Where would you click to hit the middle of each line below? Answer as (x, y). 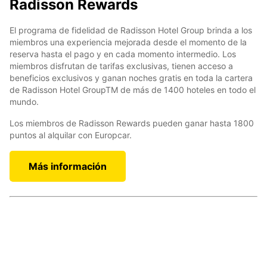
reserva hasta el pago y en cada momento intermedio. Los (123, 54)
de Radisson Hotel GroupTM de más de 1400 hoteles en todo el (133, 90)
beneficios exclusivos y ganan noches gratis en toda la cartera (131, 78)
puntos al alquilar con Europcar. (71, 135)
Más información (68, 167)
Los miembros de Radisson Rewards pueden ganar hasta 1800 (132, 123)
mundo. (24, 102)
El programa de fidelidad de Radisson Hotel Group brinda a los (131, 30)
